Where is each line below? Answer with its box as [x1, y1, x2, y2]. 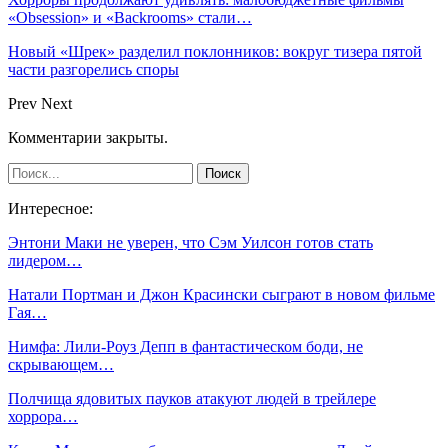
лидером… [8, 251, 82, 269]
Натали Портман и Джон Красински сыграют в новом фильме [8, 285, 435, 303]
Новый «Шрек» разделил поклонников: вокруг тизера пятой [8, 42, 422, 60]
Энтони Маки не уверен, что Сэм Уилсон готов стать [8, 233, 373, 251]
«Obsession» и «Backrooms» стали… [8, 8, 252, 26]
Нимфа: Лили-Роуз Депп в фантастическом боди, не [8, 337, 363, 355]
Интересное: [8, 199, 93, 217]
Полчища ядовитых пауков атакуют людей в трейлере [8, 389, 376, 407]
